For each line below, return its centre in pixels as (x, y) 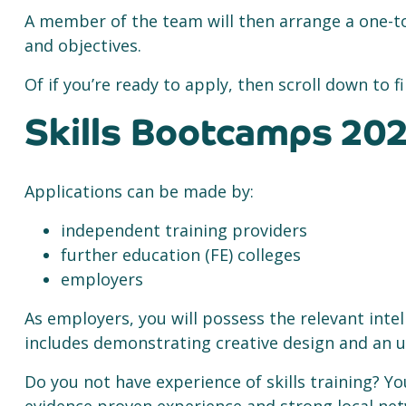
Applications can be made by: (141, 191)
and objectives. (85, 45)
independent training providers (186, 230)
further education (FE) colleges (183, 255)
